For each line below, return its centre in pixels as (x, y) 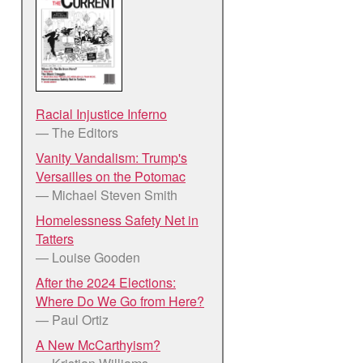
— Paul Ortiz (72, 319)
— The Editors (77, 132)
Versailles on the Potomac (111, 176)
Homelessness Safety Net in (117, 220)
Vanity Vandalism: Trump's (111, 157)
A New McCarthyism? (98, 344)
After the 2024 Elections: (106, 282)
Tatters (55, 238)
